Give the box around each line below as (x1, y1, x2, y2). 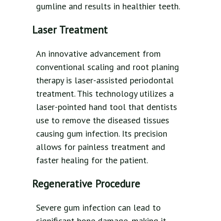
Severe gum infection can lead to (36, 202, 161, 214)
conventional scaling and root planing (36, 61, 179, 73)
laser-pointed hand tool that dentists (36, 101, 177, 113)
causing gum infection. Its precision (36, 128, 167, 140)
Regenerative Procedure (32, 177, 140, 191)
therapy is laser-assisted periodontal (36, 74, 174, 86)
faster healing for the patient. (36, 154, 148, 166)
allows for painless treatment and (36, 141, 165, 153)
